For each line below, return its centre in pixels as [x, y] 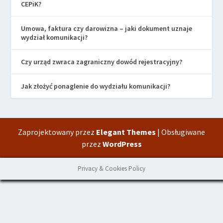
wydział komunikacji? [55, 38]
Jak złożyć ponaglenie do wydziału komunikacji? [96, 86]
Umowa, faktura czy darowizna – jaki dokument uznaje [107, 29]
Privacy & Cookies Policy [111, 169]
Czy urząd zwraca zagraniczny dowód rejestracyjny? [102, 62]
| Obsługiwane [180, 132]
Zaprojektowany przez [57, 132]
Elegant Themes [126, 132]
